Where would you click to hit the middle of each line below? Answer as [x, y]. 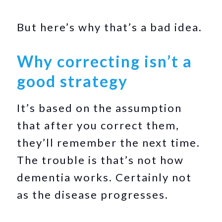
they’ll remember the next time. [109, 142]
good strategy [73, 81]
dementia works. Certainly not [105, 177]
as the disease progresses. [93, 194]
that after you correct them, [98, 125]
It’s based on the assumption [100, 108]
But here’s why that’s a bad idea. [110, 27]
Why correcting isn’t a [105, 61]
